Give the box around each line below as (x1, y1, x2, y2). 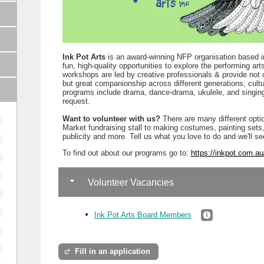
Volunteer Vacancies (85, 177, 174, 187)
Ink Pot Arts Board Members (94, 210, 192, 219)
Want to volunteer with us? (62, 114, 163, 123)
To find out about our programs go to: (62, 148, 191, 157)
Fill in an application (75, 247, 150, 256)
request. (62, 96, 90, 105)
